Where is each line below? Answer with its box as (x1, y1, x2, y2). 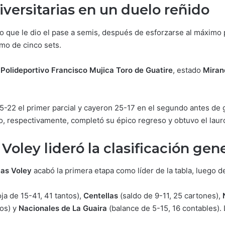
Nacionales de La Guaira (19, 203, 107, 213)
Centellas (83, 191, 118, 200)
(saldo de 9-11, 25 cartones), (118, 191, 222, 200)
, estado (173, 65, 203, 75)
